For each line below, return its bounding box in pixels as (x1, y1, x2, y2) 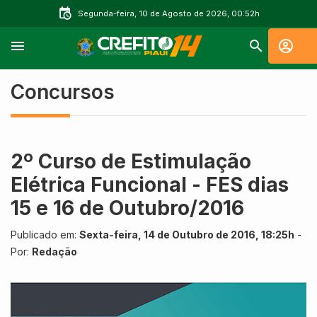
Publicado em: (11, 229, 79, 241)
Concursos (11, 80, 115, 104)
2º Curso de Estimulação (11, 149, 251, 173)
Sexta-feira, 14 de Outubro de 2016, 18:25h (79, 229, 294, 241)
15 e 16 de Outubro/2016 (11, 196, 244, 220)
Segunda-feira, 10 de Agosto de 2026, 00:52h (77, 8, 260, 18)
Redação (32, 246, 77, 258)
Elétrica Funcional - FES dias (11, 173, 289, 197)
